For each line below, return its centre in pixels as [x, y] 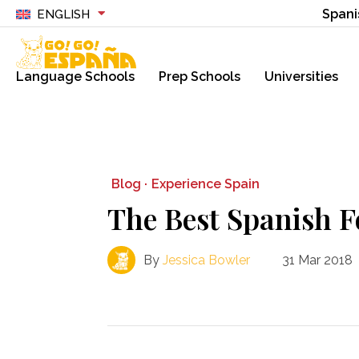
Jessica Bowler [207, 260]
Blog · [130, 184]
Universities [301, 76]
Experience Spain [206, 184]
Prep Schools [200, 76]
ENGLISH [63, 14]
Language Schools [75, 76]
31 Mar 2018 [318, 260]
